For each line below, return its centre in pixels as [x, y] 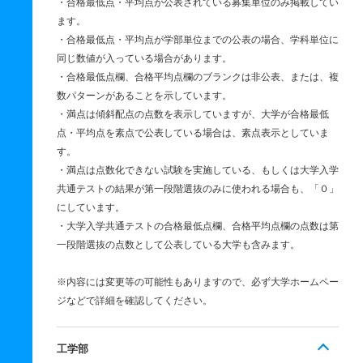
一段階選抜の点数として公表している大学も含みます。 [178, 245]
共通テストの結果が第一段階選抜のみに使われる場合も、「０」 [198, 189]
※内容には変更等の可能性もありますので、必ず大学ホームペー [198, 282]
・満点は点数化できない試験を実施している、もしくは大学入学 [198, 170]
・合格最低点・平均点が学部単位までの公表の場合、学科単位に [198, 40]
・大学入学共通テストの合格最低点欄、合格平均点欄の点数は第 [198, 226]
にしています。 [91, 207]
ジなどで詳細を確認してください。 [135, 301]
